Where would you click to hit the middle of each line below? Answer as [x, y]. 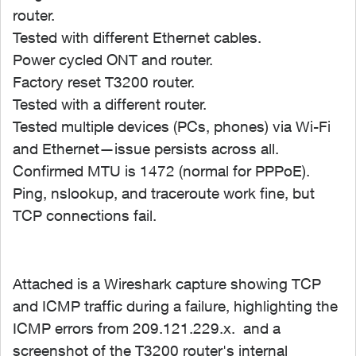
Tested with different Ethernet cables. [137, 37]
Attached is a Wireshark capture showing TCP [167, 284]
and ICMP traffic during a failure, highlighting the [175, 306]
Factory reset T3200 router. [104, 82]
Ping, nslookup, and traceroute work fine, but [164, 193]
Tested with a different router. [110, 104]
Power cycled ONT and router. [113, 60]
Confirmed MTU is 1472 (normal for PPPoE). [161, 171]
